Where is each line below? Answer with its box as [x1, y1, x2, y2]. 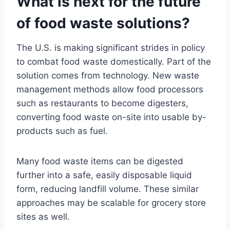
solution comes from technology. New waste [16, 70, 199, 81]
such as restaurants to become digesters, [16, 98, 188, 109]
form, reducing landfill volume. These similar [16, 184, 199, 195]
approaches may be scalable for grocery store [16, 198, 206, 208]
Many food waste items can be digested [16, 156, 183, 167]
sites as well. [16, 212, 70, 222]
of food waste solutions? [16, 14, 190, 32]
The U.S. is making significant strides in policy [16, 43, 205, 53]
